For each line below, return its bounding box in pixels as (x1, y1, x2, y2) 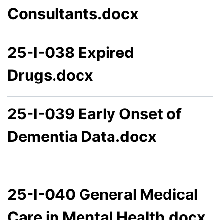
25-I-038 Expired (7, 43, 134, 61)
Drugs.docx (7, 65, 93, 84)
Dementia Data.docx (7, 127, 157, 145)
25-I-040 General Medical (7, 185, 198, 204)
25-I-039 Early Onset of (7, 104, 182, 123)
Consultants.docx (7, 4, 138, 23)
